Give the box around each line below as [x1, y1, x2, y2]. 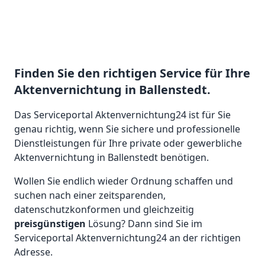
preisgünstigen [14, 217, 86, 230]
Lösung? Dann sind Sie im [86, 217, 202, 230]
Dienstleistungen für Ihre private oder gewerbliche [14, 137, 242, 150]
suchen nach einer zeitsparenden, [14, 189, 166, 202]
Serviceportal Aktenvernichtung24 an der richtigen [14, 231, 241, 244]
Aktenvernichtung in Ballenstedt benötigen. [14, 151, 209, 164]
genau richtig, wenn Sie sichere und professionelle [14, 122, 240, 135]
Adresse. [14, 245, 53, 258]
